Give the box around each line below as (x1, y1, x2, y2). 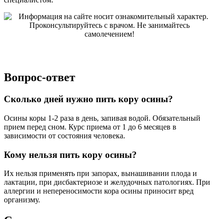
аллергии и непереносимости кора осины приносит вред (4, 187, 194, 196)
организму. (4, 196, 40, 204)
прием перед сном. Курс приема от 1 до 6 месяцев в (4, 122, 176, 131)
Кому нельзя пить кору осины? (4, 149, 137, 160)
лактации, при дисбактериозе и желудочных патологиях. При (4, 178, 210, 187)
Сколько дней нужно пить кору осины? (4, 94, 173, 105)
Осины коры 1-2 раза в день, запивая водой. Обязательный (4, 113, 200, 122)
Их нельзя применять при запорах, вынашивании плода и (4, 169, 197, 178)
